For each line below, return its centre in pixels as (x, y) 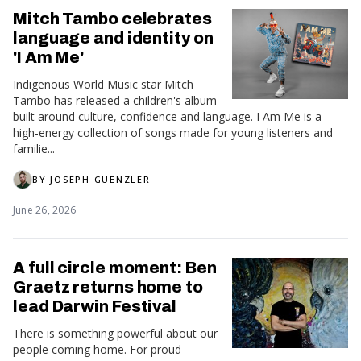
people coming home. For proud (97, 349)
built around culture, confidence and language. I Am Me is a (167, 116)
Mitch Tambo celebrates (112, 18)
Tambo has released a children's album (115, 100)
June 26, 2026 (45, 210)
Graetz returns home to (108, 286)
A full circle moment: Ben (115, 267)
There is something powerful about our (115, 333)
